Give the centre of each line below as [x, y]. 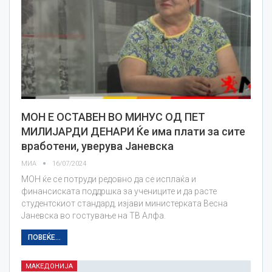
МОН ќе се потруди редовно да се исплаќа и [109, 179]
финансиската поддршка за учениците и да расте [119, 191]
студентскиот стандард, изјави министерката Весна [124, 203]
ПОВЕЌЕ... [44, 237]
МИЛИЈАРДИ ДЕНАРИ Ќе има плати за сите [133, 131]
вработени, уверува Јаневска [97, 146]
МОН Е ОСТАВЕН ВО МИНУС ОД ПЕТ [113, 117]
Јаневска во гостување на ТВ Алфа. [93, 215]
